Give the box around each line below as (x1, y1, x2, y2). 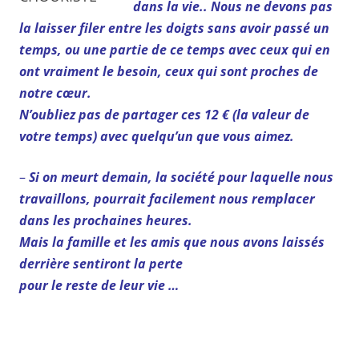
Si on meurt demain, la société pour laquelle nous (29, 167, 333, 186)
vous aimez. (223, 127, 294, 145)
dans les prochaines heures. (19, 211, 192, 229)
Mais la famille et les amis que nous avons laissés (19, 232, 325, 251)
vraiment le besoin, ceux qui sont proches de (43, 62, 318, 80)
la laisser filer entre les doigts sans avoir (19, 18, 271, 37)
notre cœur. (19, 83, 91, 102)
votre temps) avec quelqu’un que (19, 127, 220, 145)
